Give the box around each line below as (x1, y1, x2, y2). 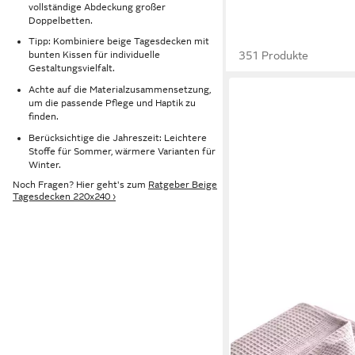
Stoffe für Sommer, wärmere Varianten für (29, 145, 216, 157)
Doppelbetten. (29, 14, 93, 26)
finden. (29, 110, 59, 122)
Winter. (29, 158, 61, 170)
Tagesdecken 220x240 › (13, 191, 116, 203)
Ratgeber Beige (148, 179, 217, 191)
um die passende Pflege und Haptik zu (29, 97, 196, 109)
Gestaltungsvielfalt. (29, 63, 115, 74)
